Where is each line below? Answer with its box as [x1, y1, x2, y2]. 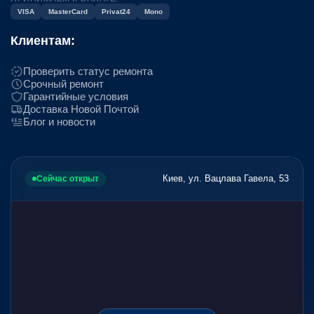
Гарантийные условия [23, 90, 128, 103]
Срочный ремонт [23, 78, 104, 90]
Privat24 [102, 7, 130, 15]
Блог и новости [23, 116, 95, 128]
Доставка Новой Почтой [23, 103, 139, 116]
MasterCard [48, 7, 88, 15]
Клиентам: [11, 33, 75, 48]
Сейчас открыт [36, 173, 99, 184]
